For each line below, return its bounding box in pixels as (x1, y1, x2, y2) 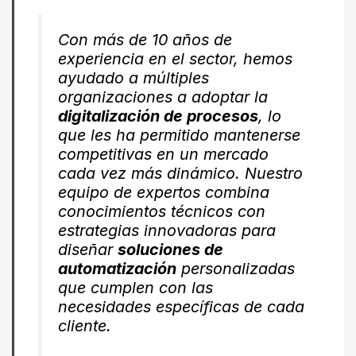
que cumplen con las (57, 277, 213, 297)
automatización (57, 258, 176, 278)
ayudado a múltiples (57, 68, 209, 87)
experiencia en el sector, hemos (57, 48, 292, 68)
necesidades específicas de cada (57, 296, 304, 316)
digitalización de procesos (57, 106, 258, 126)
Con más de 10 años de (57, 29, 232, 49)
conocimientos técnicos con (57, 201, 265, 221)
